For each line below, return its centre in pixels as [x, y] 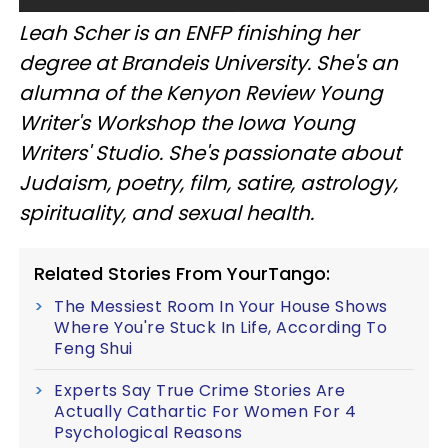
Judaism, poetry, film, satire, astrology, [208, 183]
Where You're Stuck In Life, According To [220, 327]
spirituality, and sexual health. [166, 213]
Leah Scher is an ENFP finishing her [188, 33]
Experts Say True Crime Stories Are [199, 390]
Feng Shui [93, 348]
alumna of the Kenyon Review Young [201, 93]
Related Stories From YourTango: [182, 273]
